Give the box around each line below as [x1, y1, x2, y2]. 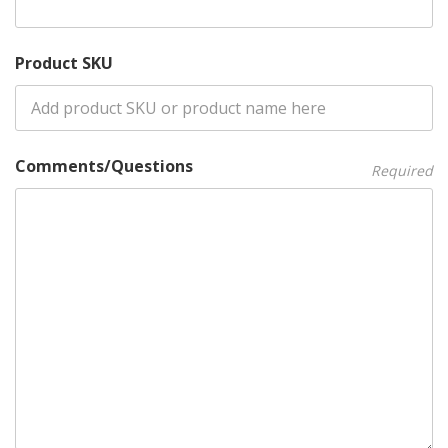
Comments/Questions [15, 155, 193, 177]
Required [371, 161, 433, 180]
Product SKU [15, 52, 113, 74]
